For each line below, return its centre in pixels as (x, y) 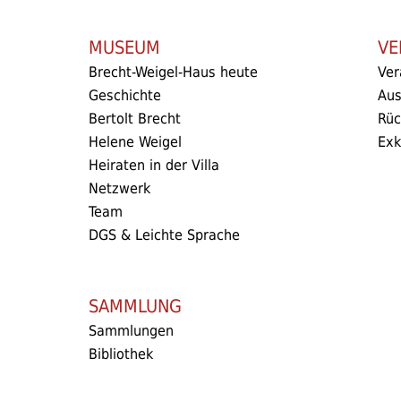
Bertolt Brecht (135, 118)
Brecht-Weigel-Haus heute (173, 72)
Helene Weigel (135, 141)
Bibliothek (121, 354)
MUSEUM (124, 47)
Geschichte (125, 95)
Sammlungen (131, 330)
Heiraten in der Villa (154, 165)
